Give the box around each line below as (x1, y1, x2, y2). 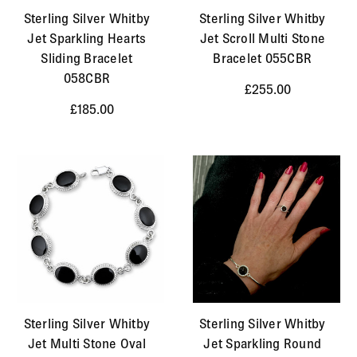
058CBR (63, 71, 111, 86)
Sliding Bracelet (41, 51, 133, 66)
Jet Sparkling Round (203, 336, 322, 351)
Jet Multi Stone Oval (27, 336, 146, 351)
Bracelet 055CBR (213, 51, 312, 66)
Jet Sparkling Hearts (27, 31, 147, 46)
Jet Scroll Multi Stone (199, 31, 326, 46)
